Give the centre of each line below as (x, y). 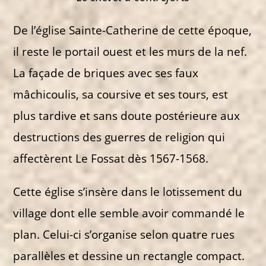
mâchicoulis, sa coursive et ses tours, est (121, 94)
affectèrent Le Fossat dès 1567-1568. (111, 158)
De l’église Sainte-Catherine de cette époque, (133, 30)
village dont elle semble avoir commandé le (129, 213)
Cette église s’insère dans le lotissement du (128, 191)
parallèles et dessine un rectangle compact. (129, 255)
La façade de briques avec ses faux (106, 72)
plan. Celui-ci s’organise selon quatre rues (124, 234)
